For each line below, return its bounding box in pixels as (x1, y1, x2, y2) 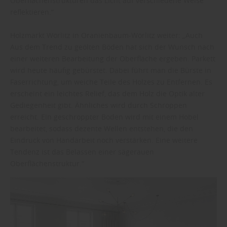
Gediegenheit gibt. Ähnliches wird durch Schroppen (10, 100, 187, 110)
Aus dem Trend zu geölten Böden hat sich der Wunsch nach (10, 42, 214, 52)
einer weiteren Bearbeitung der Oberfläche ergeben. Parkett (10, 54, 215, 64)
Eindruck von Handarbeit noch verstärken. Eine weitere (10, 135, 198, 145)
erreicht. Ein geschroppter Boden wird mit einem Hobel (10, 112, 199, 122)
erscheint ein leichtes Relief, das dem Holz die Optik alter (10, 89, 205, 99)
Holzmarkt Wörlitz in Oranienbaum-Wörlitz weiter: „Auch (10, 30, 203, 41)
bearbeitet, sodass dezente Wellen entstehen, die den (10, 124, 193, 134)
